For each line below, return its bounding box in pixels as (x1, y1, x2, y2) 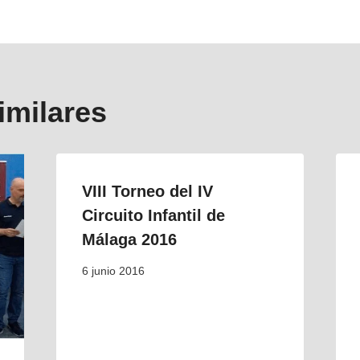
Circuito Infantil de (81, 207, 225, 224)
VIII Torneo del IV (81, 182, 213, 200)
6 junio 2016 (81, 264, 145, 277)
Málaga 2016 (81, 231, 177, 248)
